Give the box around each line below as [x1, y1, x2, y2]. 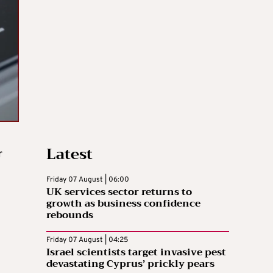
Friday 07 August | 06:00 [46, 175, 129, 185]
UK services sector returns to [46, 183, 192, 201]
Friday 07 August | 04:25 [46, 235, 128, 246]
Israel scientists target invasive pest [46, 244, 226, 261]
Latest [46, 141, 93, 168]
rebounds [46, 207, 93, 224]
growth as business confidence [46, 195, 200, 213]
